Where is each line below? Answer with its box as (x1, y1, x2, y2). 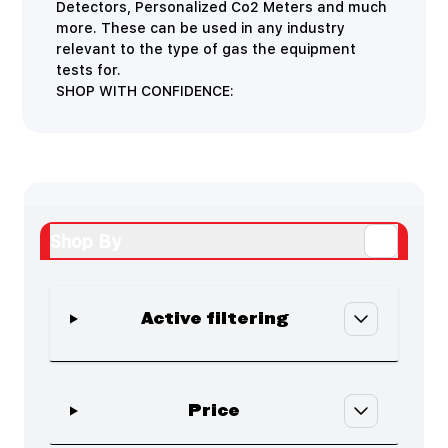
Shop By (50, 224, 121, 258)
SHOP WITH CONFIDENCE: (56, 78, 235, 104)
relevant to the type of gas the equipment (56, 36, 357, 62)
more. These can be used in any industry (56, 15, 346, 41)
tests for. (56, 57, 122, 83)
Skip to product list (49, 364, 182, 391)
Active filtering (140, 308, 288, 329)
